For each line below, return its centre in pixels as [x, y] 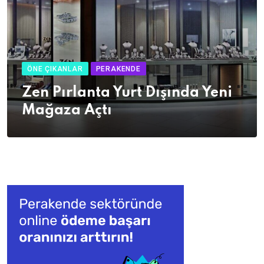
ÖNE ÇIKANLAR [55, 69]
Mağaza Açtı [67, 111]
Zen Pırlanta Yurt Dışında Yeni [127, 93]
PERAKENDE [118, 69]
